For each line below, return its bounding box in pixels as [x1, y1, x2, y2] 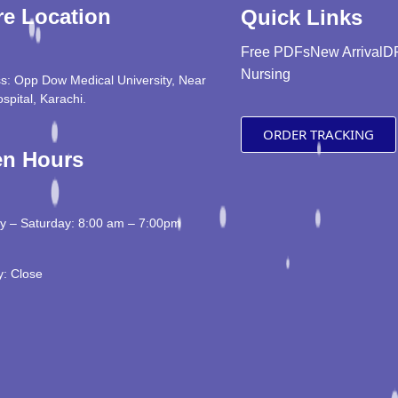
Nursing [241, 67, 291, 83]
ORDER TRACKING [263, 125, 375, 144]
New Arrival [310, 44, 384, 60]
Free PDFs [241, 44, 311, 60]
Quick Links [241, 5, 363, 30]
